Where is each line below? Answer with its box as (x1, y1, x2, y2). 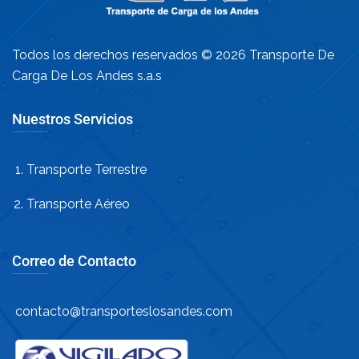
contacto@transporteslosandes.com (12, 304, 232, 320)
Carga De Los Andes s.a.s (12, 68, 162, 84)
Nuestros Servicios (12, 111, 133, 128)
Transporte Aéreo (26, 196, 130, 212)
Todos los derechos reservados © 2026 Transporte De (12, 47, 334, 63)
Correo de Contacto (12, 252, 136, 270)
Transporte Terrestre (26, 162, 147, 178)
